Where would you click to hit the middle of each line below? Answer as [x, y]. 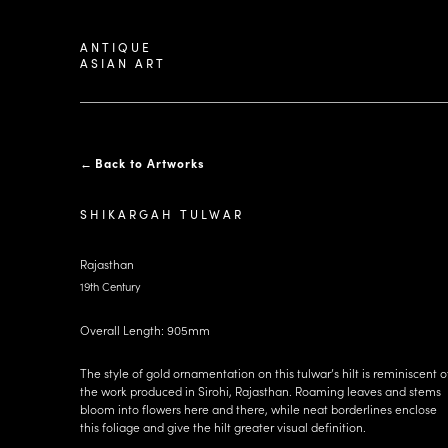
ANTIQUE [116, 46]
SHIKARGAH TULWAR [162, 214]
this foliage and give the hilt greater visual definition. [223, 427]
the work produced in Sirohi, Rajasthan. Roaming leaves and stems [260, 391]
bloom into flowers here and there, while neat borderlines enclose [258, 409]
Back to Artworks [150, 163]
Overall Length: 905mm [145, 330]
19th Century [110, 286]
